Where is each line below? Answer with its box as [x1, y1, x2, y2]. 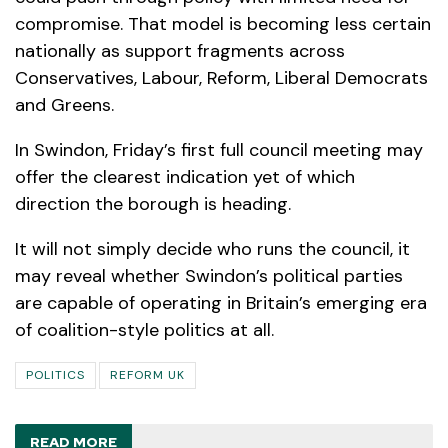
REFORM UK [110, 366, 185, 383]
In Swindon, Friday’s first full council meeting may [15, 137, 423, 162]
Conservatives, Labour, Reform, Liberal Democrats [15, 65, 428, 90]
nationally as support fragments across [15, 38, 345, 63]
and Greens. [15, 92, 114, 117]
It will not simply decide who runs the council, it [15, 236, 410, 261]
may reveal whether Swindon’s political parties [15, 263, 403, 288]
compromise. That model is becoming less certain [15, 11, 431, 36]
